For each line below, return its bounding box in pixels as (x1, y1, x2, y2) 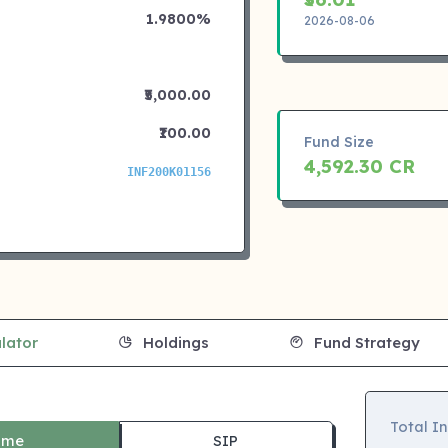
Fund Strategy (310, 333, 420, 352)
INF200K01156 (127, 165, 211, 179)
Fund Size (303, 133, 374, 151)
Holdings (139, 333, 209, 352)
